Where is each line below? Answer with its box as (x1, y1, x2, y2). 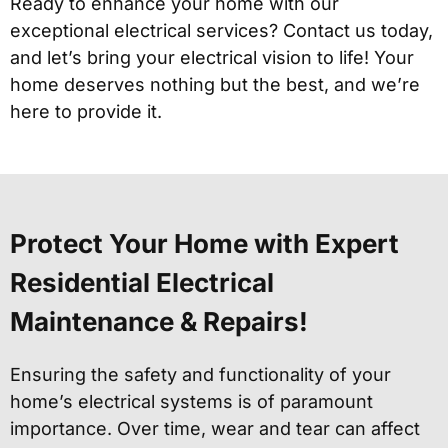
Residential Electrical (10, 267, 274, 299)
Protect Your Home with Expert (10, 228, 399, 260)
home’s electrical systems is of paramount (10, 391, 373, 413)
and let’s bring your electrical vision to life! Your (10, 47, 414, 69)
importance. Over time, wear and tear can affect (10, 418, 420, 440)
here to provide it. (10, 101, 162, 123)
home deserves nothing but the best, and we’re (10, 74, 420, 96)
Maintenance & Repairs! (10, 306, 308, 338)
